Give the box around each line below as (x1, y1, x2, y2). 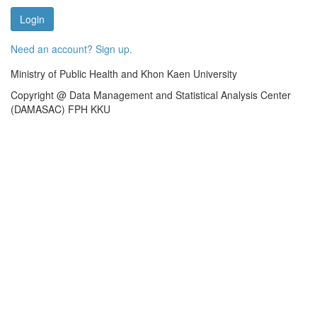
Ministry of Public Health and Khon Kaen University (11, 67, 237, 81)
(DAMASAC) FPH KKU (11, 102, 110, 116)
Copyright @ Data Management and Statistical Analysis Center (11, 88, 291, 102)
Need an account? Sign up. (11, 42, 132, 56)
